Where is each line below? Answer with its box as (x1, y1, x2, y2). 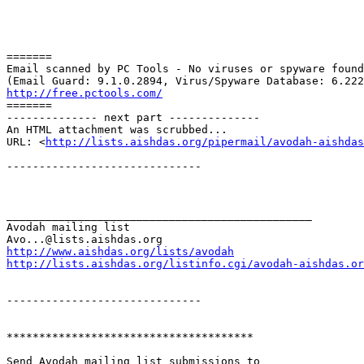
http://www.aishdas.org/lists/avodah (6, 245, 234, 258)
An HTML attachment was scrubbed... (6, 123, 227, 136)
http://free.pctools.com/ (6, 87, 162, 100)
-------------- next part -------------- (6, 111, 260, 124)
